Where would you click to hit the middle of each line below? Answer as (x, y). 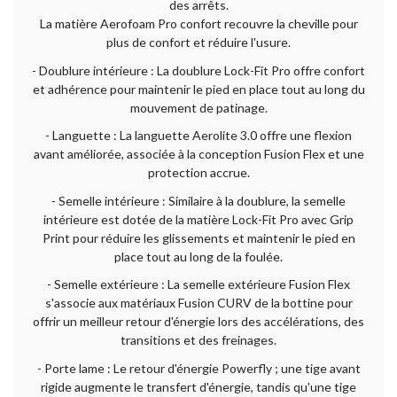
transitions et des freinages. (198, 340)
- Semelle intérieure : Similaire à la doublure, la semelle (198, 200)
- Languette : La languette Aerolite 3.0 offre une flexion (198, 136)
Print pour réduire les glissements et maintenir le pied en (198, 237)
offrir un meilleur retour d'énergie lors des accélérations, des (198, 322)
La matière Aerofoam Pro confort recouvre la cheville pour (198, 24)
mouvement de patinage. (198, 107)
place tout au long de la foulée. (198, 256)
